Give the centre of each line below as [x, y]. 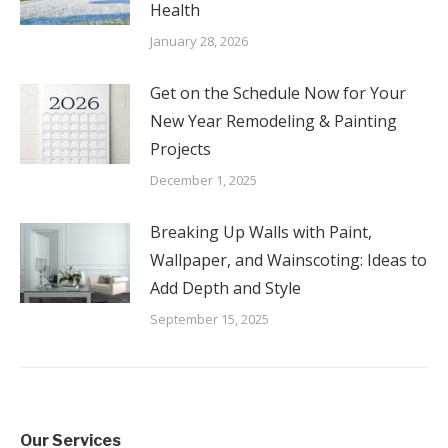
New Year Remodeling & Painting [273, 121]
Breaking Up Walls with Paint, [261, 232]
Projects [180, 149]
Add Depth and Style [225, 288]
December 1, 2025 [203, 180]
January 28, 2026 [199, 41]
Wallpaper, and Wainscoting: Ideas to [288, 260]
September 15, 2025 [209, 319]
